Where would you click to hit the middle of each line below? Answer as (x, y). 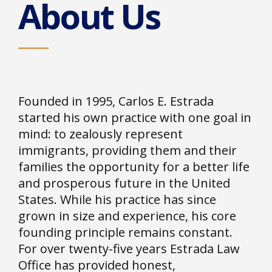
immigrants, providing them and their (127, 150)
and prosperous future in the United (124, 183)
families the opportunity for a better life (134, 167)
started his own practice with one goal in (135, 117)
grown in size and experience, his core (127, 216)
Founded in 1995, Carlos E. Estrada (116, 101)
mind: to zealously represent (100, 134)
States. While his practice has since (117, 199)
